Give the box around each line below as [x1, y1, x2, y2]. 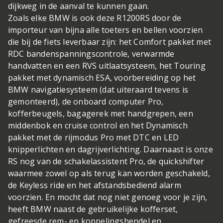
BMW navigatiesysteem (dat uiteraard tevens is [8, 84, 189, 96]
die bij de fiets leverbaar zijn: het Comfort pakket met [8, 36, 212, 48]
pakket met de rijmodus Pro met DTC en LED [8, 132, 179, 143]
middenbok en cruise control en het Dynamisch [8, 120, 188, 131]
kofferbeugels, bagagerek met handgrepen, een [8, 108, 193, 119]
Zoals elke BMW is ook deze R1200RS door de [8, 12, 182, 24]
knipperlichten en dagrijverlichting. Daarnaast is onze [8, 144, 213, 155]
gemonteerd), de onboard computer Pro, [8, 96, 164, 108]
